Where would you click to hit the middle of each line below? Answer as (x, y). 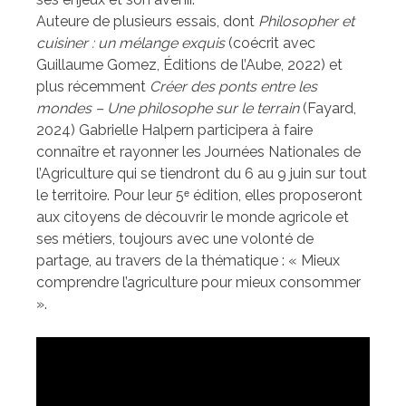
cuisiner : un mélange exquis (132, 43)
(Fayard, (329, 109)
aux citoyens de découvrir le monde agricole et (193, 217)
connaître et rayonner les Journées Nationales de (198, 152)
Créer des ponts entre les (233, 87)
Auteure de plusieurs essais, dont (147, 22)
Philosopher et (306, 22)
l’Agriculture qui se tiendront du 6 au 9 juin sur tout (202, 174)
